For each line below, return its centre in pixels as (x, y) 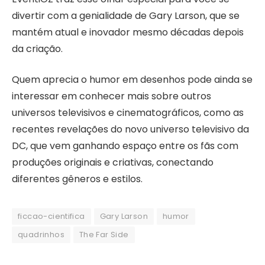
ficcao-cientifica (51, 216)
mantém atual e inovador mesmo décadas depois (128, 32)
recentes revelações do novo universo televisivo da (130, 130)
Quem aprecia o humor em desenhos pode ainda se (132, 80)
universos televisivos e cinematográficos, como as (128, 113)
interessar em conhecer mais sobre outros (112, 96)
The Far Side (104, 235)
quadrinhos (41, 235)
